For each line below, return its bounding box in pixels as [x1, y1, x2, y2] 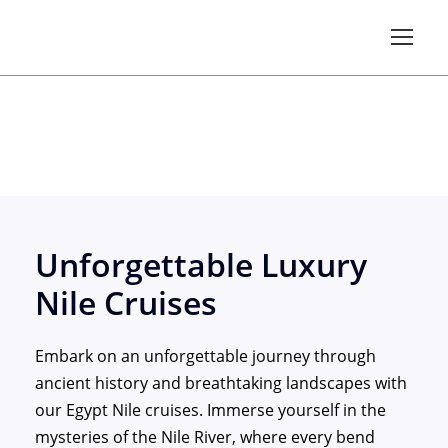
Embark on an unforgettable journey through [35, 345, 376, 367]
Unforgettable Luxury [35, 243, 367, 286]
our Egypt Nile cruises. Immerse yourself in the [35, 399, 386, 421]
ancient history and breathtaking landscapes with [35, 372, 407, 394]
